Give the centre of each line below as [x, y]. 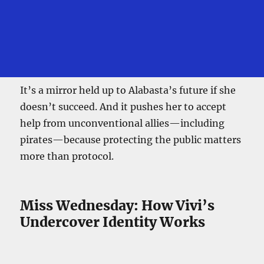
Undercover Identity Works [113, 222]
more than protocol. [67, 156]
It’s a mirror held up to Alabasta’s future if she [128, 90]
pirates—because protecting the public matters [131, 139]
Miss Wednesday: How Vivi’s [118, 205]
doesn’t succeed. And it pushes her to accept [123, 106]
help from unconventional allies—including [123, 123]
